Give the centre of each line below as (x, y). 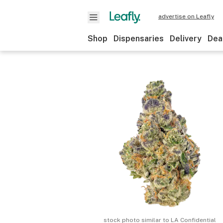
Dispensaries (139, 39)
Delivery (186, 39)
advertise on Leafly (186, 16)
